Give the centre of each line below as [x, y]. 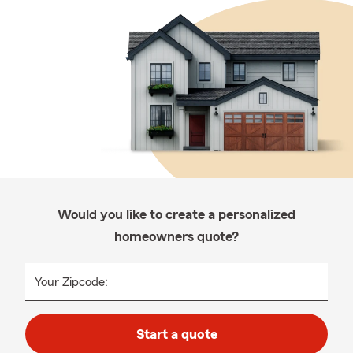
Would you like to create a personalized [176, 214]
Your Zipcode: [71, 282]
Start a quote [176, 334]
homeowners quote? [176, 236]
